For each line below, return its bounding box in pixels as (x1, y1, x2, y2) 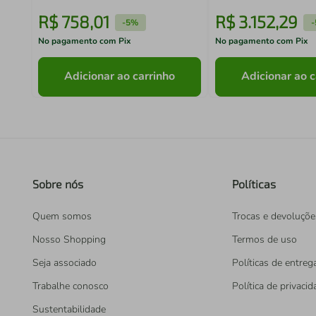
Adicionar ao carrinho (64, 68, 176, 85)
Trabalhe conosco (32, 279, 109, 293)
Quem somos (32, 209, 92, 223)
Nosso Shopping (32, 233, 106, 246)
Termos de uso (232, 233, 297, 246)
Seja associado (32, 256, 97, 269)
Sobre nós (32, 177, 83, 190)
